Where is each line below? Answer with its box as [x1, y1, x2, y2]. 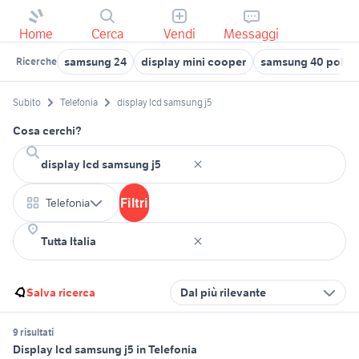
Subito [13, 96, 41, 109]
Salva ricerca [26, 285, 95, 301]
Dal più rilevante [180, 285, 266, 301]
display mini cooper [141, 54, 246, 69]
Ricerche [16, 55, 57, 67]
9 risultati [13, 326, 54, 339]
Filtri [120, 195, 148, 212]
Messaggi [224, 26, 280, 42]
